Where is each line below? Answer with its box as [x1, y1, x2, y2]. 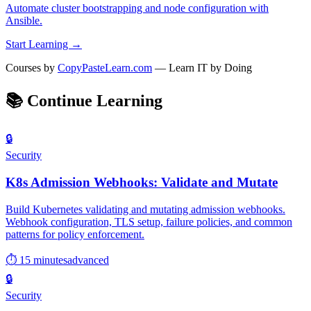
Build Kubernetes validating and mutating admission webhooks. [6, 203, 285, 215]
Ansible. [6, 15, 42, 27]
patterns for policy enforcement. [6, 228, 144, 240]
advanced [67, 253, 109, 266]
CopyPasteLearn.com [58, 62, 152, 74]
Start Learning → [6, 38, 82, 51]
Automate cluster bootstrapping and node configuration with [6, 2, 269, 15]
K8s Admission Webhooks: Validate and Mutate [6, 175, 278, 190]
